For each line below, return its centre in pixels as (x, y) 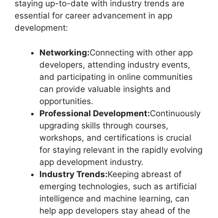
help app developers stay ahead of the (115, 210)
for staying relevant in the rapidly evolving (121, 150)
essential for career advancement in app (93, 16)
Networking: (64, 52)
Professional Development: (95, 113)
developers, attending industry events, (115, 64)
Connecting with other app (141, 52)
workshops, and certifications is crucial (115, 137)
